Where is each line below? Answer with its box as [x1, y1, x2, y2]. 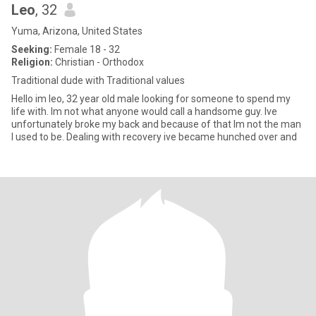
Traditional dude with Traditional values [11, 75, 185, 86]
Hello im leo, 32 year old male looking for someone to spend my [11, 93, 291, 104]
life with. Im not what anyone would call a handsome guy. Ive [11, 106, 277, 117]
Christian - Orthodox [53, 56, 144, 68]
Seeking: [11, 44, 52, 55]
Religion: [11, 56, 53, 68]
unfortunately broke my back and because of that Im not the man [11, 119, 301, 130]
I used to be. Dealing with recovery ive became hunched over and [11, 131, 297, 142]
